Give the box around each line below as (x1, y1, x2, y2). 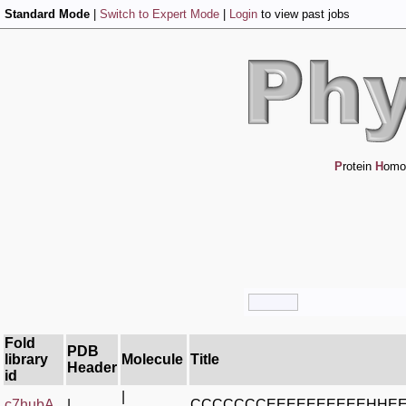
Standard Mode (5, 7, 90, 21)
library (5, 351, 48, 367)
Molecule (121, 351, 183, 367)
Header (67, 359, 117, 375)
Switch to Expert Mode (100, 7, 219, 21)
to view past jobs (257, 7, 350, 21)
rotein (343, 159, 375, 173)
